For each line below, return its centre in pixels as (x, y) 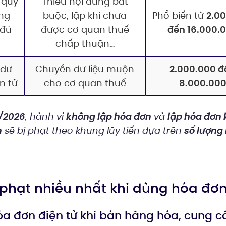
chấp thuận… (85, 43)
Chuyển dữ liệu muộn (85, 69)
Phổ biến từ (180, 15)
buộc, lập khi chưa (85, 15)
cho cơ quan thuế (85, 83)
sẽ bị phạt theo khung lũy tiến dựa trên (92, 131)
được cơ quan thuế (85, 29)
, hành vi (45, 117)
